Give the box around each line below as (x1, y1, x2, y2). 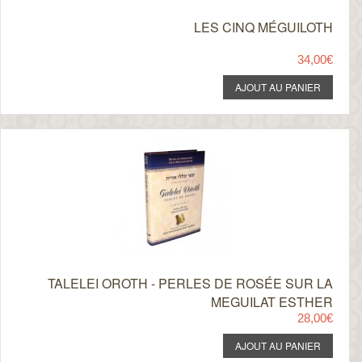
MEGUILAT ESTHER (210, 293, 333, 311)
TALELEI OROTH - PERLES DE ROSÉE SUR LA (47, 274, 333, 293)
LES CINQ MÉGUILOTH (193, 18, 333, 36)
